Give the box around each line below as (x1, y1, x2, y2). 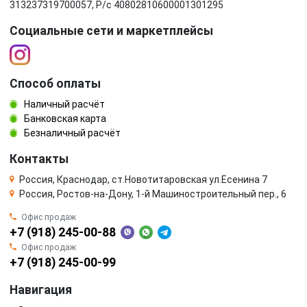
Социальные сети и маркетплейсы (10, 23, 213, 38)
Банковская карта (22, 112, 106, 124)
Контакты (10, 151, 69, 166)
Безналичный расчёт (22, 127, 121, 138)
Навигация (10, 282, 72, 297)
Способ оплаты (10, 76, 101, 90)
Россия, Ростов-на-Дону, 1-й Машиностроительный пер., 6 (19, 188, 286, 199)
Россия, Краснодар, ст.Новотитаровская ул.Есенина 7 (19, 173, 267, 185)
